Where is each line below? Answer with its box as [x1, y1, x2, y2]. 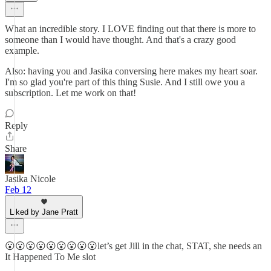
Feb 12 [5, 184, 31, 195]
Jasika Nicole [5, 174, 56, 184]
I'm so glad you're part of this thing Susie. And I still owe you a [5, 77, 245, 87]
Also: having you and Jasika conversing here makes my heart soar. [5, 66, 258, 76]
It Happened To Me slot [5, 252, 96, 262]
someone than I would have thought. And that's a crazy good [5, 34, 236, 45]
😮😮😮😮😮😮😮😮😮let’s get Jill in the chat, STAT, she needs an [5, 241, 262, 251]
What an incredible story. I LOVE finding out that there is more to [5, 24, 256, 34]
